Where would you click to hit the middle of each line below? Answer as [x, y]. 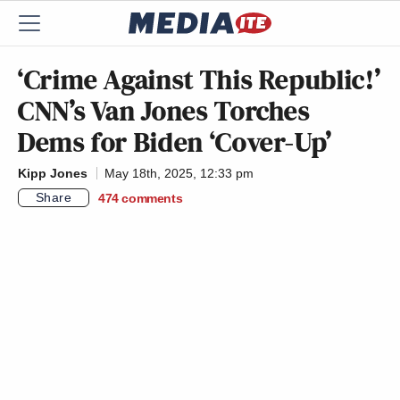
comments [152, 198]
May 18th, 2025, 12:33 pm [179, 173]
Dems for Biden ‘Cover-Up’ [175, 142]
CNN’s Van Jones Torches [164, 111]
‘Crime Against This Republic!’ [200, 79]
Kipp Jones [53, 173]
